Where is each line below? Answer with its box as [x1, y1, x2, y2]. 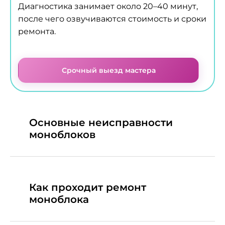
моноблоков [29, 129, 95, 141]
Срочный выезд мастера [61, 65, 156, 75]
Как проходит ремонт [29, 181, 146, 194]
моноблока [29, 193, 89, 206]
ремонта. [18, 26, 56, 36]
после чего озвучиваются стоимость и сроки [18, 14, 206, 24]
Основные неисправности [29, 117, 173, 129]
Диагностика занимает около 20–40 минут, [18, 1, 198, 11]
